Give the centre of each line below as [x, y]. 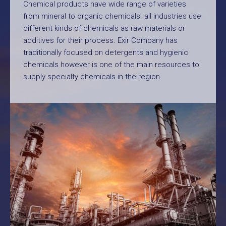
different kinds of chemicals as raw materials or [104, 28]
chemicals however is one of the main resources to [111, 65]
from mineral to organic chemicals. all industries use [112, 16]
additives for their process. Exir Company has [100, 40]
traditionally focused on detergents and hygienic [106, 52]
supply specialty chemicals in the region [92, 77]
